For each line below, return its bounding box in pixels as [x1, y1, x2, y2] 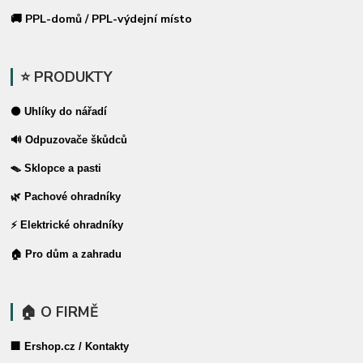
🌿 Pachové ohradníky [11, 190, 122, 203]
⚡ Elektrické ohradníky [11, 219, 124, 231]
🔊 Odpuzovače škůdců [11, 134, 128, 146]
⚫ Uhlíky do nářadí [11, 105, 108, 117]
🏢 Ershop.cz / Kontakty [11, 340, 130, 352]
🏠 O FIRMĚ [19, 301, 98, 322]
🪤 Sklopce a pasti [11, 162, 102, 174]
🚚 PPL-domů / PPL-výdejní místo [11, 11, 193, 27]
